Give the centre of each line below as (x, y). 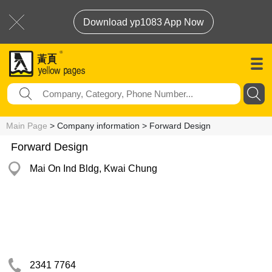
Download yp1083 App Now (144, 22)
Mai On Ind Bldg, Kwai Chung (93, 168)
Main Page (27, 126)
